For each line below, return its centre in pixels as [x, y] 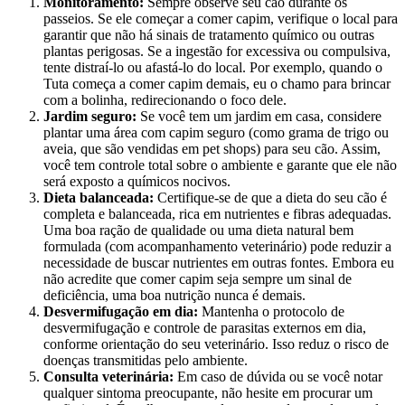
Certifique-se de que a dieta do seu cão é [270, 198]
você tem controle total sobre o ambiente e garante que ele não [220, 165]
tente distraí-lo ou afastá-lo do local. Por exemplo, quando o [213, 68]
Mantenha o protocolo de [271, 312]
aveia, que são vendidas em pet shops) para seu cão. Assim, [212, 149]
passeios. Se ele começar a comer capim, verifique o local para [221, 19]
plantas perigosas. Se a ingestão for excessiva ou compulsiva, [217, 52]
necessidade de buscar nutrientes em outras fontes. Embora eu [219, 263]
